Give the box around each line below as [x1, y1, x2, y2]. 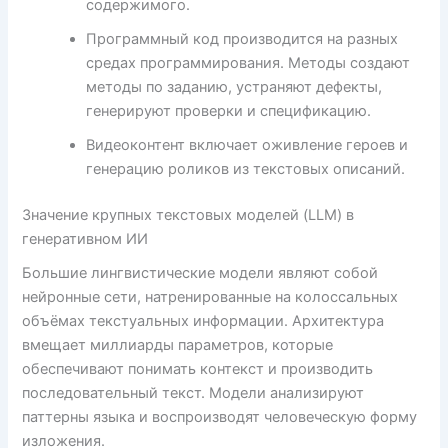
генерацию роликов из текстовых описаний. [86, 160, 406, 179]
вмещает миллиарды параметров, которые [22, 336, 334, 355]
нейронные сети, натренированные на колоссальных [22, 288, 399, 307]
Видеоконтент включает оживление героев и [86, 136, 409, 155]
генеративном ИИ [22, 230, 149, 249]
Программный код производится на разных [86, 30, 399, 49]
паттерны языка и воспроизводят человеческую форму [22, 408, 418, 427]
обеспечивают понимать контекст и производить [22, 360, 374, 379]
